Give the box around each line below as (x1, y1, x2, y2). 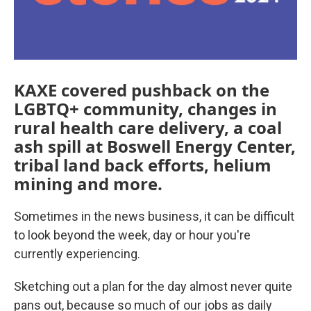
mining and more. (14, 171, 162, 195)
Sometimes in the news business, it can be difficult (14, 208, 294, 224)
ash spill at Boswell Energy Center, (14, 134, 296, 158)
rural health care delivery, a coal (14, 115, 282, 139)
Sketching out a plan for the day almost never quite (14, 278, 292, 294)
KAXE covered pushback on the (14, 78, 269, 101)
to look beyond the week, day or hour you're (14, 227, 251, 242)
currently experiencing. (14, 246, 140, 261)
